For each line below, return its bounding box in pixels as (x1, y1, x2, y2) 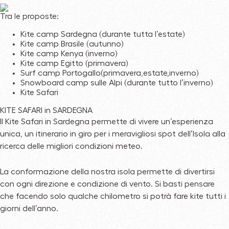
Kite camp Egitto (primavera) (20, 59, 128, 68)
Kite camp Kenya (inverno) (20, 50, 117, 58)
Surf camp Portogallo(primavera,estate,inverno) (20, 69, 198, 78)
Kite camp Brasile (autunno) (20, 40, 123, 49)
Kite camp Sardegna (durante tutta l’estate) (20, 30, 185, 39)
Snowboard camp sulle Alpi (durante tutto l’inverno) (20, 79, 213, 87)
